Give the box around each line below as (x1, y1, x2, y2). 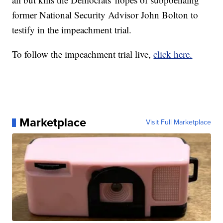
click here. (153, 48, 193, 61)
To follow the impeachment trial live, (12, 48, 154, 61)
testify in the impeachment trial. (12, 23, 132, 36)
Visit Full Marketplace (145, 117, 211, 128)
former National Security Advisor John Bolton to (12, 8, 199, 21)
